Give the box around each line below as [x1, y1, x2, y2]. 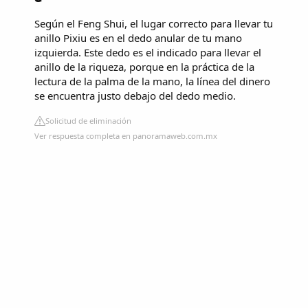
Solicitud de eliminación [45, 115, 131, 126]
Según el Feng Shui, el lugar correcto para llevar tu [34, 16, 273, 30]
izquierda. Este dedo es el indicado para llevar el [34, 45, 261, 59]
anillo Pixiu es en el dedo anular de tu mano [34, 30, 242, 45]
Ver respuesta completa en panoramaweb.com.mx [34, 130, 217, 141]
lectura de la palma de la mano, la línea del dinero [34, 74, 270, 88]
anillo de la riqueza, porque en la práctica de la [34, 59, 254, 74]
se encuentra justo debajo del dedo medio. [34, 88, 236, 102]
